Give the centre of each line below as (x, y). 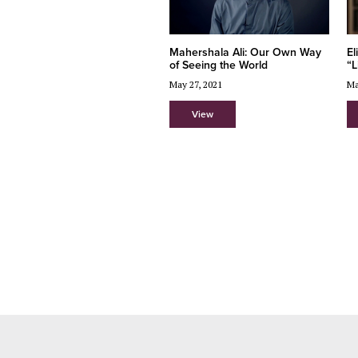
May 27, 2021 (195, 84)
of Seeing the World (218, 65)
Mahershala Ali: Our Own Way (245, 52)
